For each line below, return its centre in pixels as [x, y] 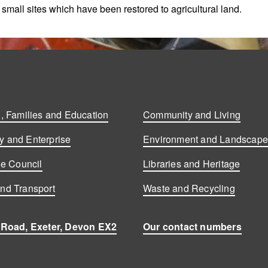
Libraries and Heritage [192, 163]
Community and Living [192, 114]
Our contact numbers [192, 226]
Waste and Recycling [189, 188]
